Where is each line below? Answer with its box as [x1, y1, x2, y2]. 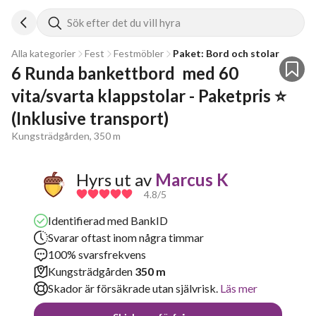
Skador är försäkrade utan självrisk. [48, 281, 218, 295]
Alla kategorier [11, 47, 75, 59]
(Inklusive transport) [11, 108, 169, 128]
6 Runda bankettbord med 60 [11, 63, 238, 83]
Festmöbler [114, 47, 164, 59]
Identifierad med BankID [48, 214, 168, 227]
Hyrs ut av [76, 169, 152, 190]
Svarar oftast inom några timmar [48, 231, 204, 244]
